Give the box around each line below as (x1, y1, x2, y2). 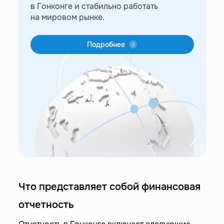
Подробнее (87, 40, 125, 49)
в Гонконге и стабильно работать (30, 1, 158, 11)
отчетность (18, 198, 74, 211)
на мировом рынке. (30, 12, 104, 22)
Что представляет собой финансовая (18, 180, 200, 193)
